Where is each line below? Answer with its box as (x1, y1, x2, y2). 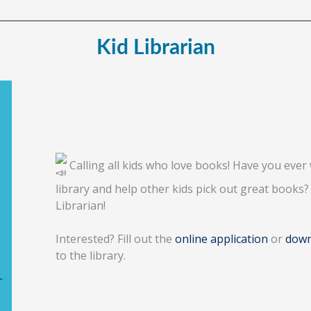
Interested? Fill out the (55, 231, 175, 246)
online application (174, 231, 268, 246)
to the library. (55, 248, 126, 263)
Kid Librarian (96, 37, 215, 58)
